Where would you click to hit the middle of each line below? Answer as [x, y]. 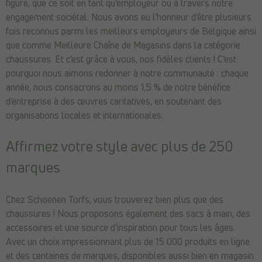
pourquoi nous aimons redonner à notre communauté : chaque [127, 74]
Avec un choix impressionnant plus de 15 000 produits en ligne [128, 242]
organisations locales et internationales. [85, 116]
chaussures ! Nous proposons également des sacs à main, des [128, 214]
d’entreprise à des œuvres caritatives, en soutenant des [114, 102]
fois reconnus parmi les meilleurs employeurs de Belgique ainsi [131, 32]
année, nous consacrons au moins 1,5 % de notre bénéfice [118, 88]
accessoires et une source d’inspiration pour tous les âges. [120, 228]
